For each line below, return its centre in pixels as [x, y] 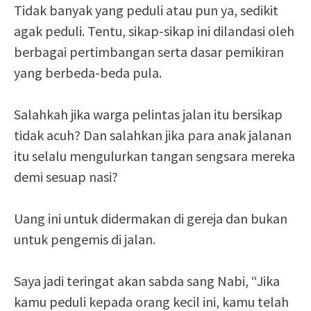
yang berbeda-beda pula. [88, 73]
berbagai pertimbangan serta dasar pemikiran [149, 52]
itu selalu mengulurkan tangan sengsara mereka [154, 156]
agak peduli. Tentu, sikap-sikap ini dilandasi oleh [154, 31]
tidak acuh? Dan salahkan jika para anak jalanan [153, 135]
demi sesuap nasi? [66, 177]
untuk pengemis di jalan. [85, 239]
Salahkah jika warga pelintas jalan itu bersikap [148, 115]
